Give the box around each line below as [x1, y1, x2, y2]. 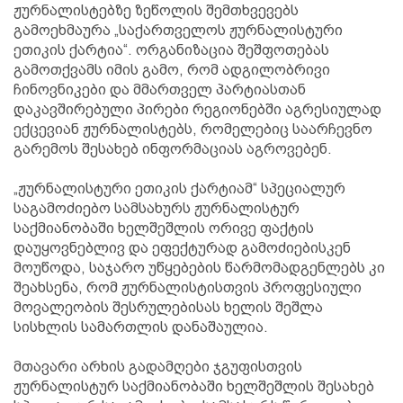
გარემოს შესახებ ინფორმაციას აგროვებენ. [13, 140, 332, 157]
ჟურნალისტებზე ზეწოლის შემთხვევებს [13, 2, 299, 18]
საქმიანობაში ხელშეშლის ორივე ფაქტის [13, 219, 314, 236]
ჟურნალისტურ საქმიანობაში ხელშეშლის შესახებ [13, 378, 374, 394]
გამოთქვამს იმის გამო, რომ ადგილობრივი [13, 61, 330, 77]
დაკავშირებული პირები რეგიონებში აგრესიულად [13, 101, 381, 117]
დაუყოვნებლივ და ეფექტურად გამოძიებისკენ [13, 239, 351, 255]
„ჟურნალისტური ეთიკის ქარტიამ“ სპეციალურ [13, 180, 345, 196]
